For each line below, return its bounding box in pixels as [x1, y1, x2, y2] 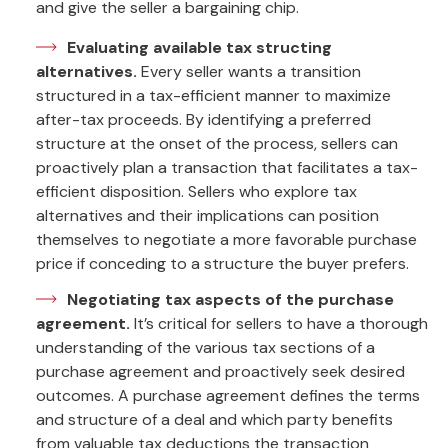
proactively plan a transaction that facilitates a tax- [36, 157, 418, 178]
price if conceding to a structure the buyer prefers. [36, 253, 409, 274]
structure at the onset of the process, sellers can [36, 133, 398, 154]
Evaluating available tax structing [67, 37, 332, 58]
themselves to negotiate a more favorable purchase [36, 229, 417, 250]
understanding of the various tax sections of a [36, 337, 375, 358]
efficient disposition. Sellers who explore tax [36, 181, 357, 202]
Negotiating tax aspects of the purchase [67, 289, 394, 310]
